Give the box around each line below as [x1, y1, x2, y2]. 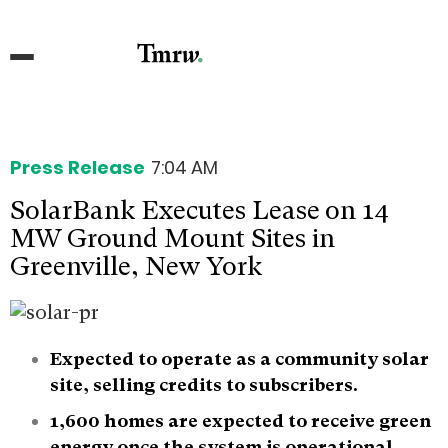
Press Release [10, 154, 145, 180]
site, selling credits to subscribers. [50, 373, 358, 395]
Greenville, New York [10, 250, 262, 281]
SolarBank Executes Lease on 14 [10, 194, 389, 225]
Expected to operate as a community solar [50, 347, 429, 369]
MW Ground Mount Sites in [10, 222, 335, 253]
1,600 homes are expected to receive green [50, 409, 431, 431]
